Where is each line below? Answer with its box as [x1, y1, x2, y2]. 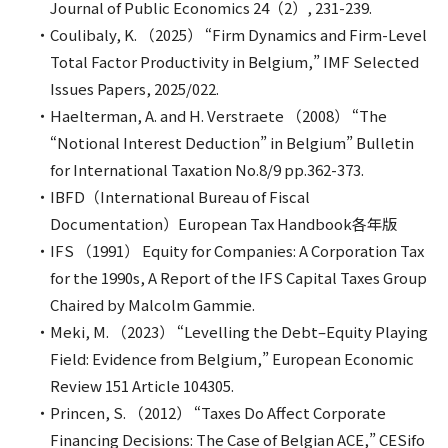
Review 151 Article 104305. [50, 374, 234, 396]
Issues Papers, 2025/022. [50, 77, 219, 99]
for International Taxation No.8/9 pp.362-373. [50, 158, 364, 180]
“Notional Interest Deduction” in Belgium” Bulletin [50, 131, 414, 153]
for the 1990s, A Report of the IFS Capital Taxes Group [50, 266, 427, 288]
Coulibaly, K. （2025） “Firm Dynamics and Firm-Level [50, 23, 427, 45]
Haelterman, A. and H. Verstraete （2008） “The [50, 104, 387, 126]
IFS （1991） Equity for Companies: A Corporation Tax [50, 239, 424, 261]
